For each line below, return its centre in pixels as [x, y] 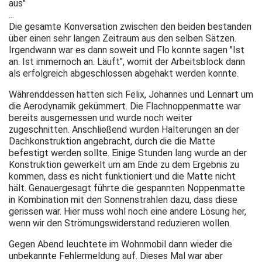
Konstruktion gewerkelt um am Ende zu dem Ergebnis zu [124, 164]
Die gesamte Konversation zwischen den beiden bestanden [130, 26]
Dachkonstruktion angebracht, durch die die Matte [112, 141]
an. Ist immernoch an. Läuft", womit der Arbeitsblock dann [127, 61]
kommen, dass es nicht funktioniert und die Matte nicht [122, 176]
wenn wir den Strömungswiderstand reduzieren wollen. [121, 223]
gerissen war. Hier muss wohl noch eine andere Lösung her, [127, 211]
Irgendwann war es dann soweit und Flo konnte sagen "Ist [127, 50]
